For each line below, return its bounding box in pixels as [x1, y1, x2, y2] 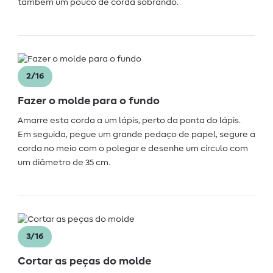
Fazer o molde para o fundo [18, 96, 160, 107]
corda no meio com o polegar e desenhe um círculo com [18, 144, 248, 153]
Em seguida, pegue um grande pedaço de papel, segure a [18, 130, 255, 139]
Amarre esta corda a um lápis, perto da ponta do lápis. [18, 116, 241, 125]
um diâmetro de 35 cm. [18, 158, 110, 167]
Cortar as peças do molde [18, 255, 151, 267]
